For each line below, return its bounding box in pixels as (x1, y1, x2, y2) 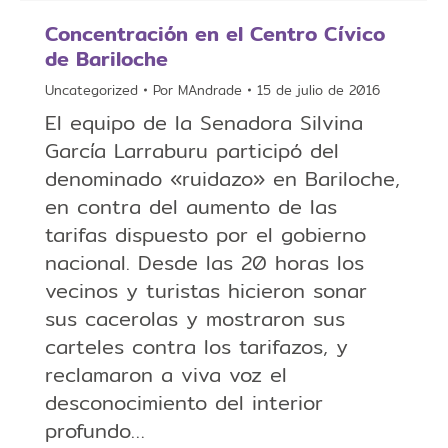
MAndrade (178, 80, 242, 101)
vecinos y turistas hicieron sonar (45, 275, 367, 307)
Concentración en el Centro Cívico (45, 18, 385, 50)
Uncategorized (45, 80, 138, 101)
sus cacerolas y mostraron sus (45, 303, 345, 335)
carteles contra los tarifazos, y (45, 331, 348, 363)
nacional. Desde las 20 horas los (45, 247, 364, 279)
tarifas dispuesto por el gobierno (45, 219, 366, 251)
